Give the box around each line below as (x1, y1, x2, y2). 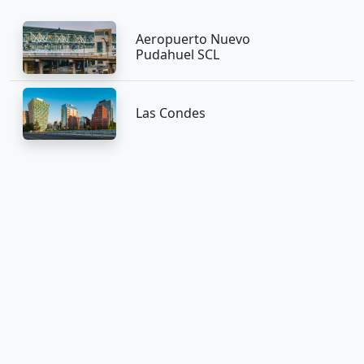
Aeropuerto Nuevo (135, 30, 250, 49)
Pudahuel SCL (135, 45, 219, 64)
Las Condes (135, 104, 206, 123)
